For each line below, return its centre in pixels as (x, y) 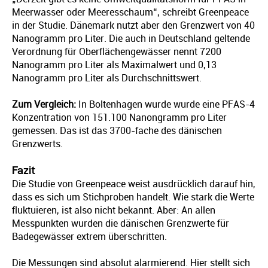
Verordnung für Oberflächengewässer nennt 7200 (117, 52)
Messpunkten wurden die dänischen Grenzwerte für (121, 223)
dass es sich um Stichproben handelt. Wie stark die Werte (133, 197)
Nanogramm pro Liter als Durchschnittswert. (107, 78)
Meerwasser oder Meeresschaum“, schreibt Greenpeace (130, 12)
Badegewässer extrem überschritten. (89, 237)
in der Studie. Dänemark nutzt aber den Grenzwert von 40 (133, 25)
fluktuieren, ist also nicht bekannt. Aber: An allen (114, 210)
